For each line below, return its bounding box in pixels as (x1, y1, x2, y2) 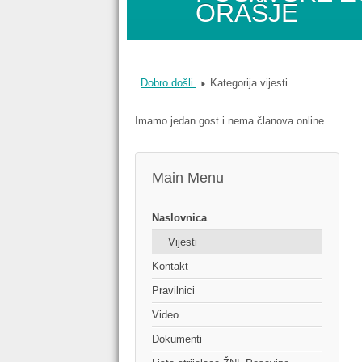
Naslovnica (152, 212, 207, 225)
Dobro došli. (141, 77, 196, 90)
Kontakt (152, 260, 188, 273)
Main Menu (152, 170, 224, 187)
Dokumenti (152, 333, 202, 346)
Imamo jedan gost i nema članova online (135, 115, 324, 128)
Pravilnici (152, 284, 195, 297)
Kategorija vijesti (210, 77, 288, 90)
